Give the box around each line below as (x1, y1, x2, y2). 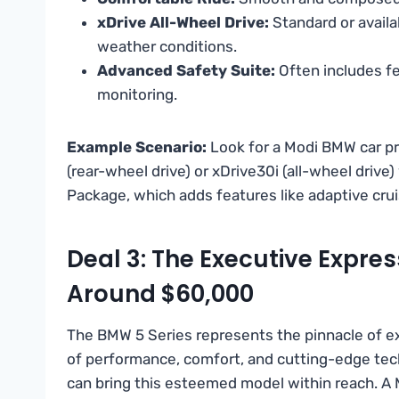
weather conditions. (97, 37, 237, 55)
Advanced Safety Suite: (97, 61, 275, 79)
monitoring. (97, 85, 177, 103)
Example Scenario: (67, 137, 207, 156)
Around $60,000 (67, 277, 254, 310)
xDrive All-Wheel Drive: (97, 12, 269, 31)
